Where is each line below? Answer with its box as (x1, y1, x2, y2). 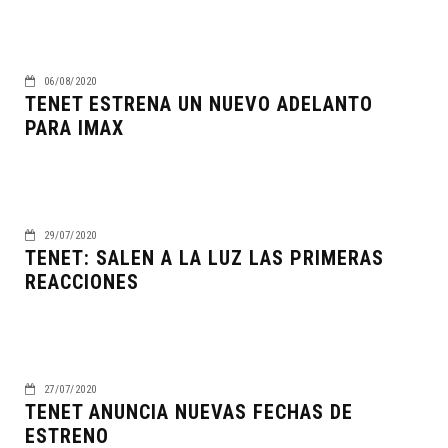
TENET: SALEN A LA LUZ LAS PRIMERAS (25, 245, 384, 270)
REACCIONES (25, 269, 139, 294)
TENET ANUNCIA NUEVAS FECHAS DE (25, 399, 353, 424)
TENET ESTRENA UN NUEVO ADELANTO (25, 91, 373, 116)
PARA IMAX (25, 115, 124, 140)
